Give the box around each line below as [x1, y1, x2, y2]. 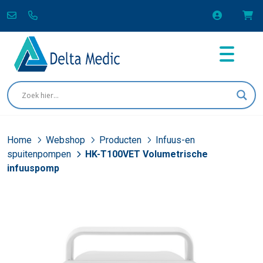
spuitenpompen [7, 149, 73, 160]
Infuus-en [156, 134, 195, 146]
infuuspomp [7, 163, 59, 174]
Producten [99, 134, 144, 146]
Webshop [46, 134, 87, 146]
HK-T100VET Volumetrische [85, 149, 208, 160]
